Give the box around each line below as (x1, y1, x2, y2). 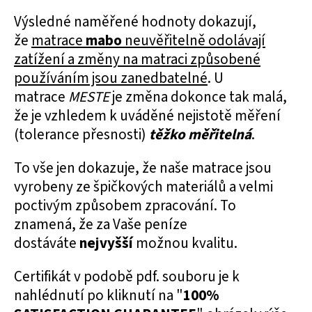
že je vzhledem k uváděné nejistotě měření (14, 105, 281, 126)
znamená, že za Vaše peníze (14, 214, 187, 235)
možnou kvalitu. (136, 233, 237, 253)
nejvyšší (79, 233, 133, 253)
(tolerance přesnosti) (14, 124, 146, 145)
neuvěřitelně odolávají (125, 30, 265, 51)
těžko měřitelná (149, 124, 251, 145)
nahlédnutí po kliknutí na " (14, 285, 183, 306)
